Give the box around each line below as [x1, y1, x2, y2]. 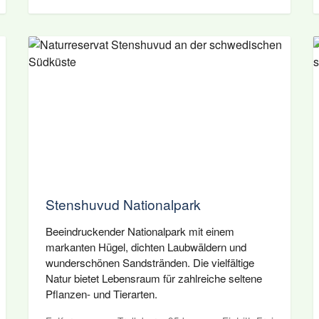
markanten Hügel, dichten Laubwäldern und [46, 239, 246, 254]
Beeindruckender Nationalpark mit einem [46, 224, 234, 239]
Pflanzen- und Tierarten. [46, 286, 157, 301]
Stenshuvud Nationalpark [46, 194, 201, 214]
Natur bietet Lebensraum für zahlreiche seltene [46, 271, 262, 286]
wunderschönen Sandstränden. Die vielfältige [46, 255, 254, 270]
